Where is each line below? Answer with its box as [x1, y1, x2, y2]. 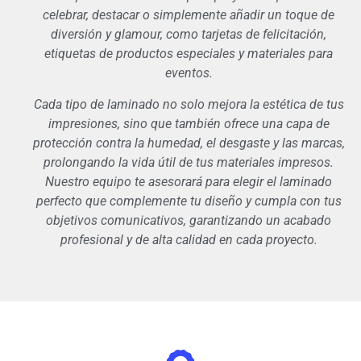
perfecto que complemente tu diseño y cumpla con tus [35, 193, 342, 209]
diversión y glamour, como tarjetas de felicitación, [51, 27, 326, 43]
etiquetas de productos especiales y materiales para [44, 46, 333, 62]
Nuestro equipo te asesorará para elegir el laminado [45, 173, 332, 189]
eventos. [164, 65, 213, 81]
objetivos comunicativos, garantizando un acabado [46, 212, 331, 228]
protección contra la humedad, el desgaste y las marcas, [32, 135, 345, 151]
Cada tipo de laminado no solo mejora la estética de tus [33, 96, 344, 112]
